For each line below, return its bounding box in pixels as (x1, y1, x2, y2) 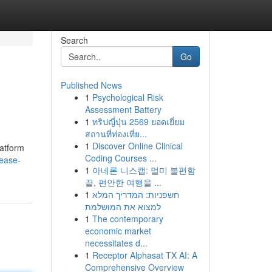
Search (60, 34, 88, 46)
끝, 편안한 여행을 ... (84, 176, 161, 188)
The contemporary (92, 212, 163, 225)
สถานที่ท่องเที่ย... (84, 127, 147, 140)
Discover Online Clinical (92, 140, 183, 152)
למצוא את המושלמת (84, 200, 161, 212)
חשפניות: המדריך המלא (92, 188, 179, 200)
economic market (84, 225, 151, 237)
